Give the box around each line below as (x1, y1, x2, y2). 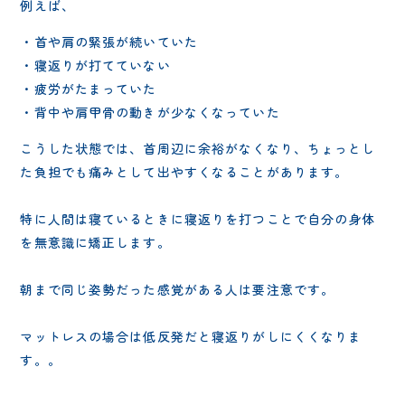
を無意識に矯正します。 (20, 232, 171, 251)
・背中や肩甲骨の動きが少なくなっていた (20, 102, 280, 121)
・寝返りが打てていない (20, 55, 171, 74)
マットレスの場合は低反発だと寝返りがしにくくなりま (20, 326, 363, 345)
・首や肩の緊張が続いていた (20, 32, 198, 51)
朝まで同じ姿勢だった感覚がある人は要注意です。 (20, 279, 335, 298)
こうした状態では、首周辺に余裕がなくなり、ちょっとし (20, 138, 376, 157)
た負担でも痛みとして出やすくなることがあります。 (20, 162, 349, 181)
